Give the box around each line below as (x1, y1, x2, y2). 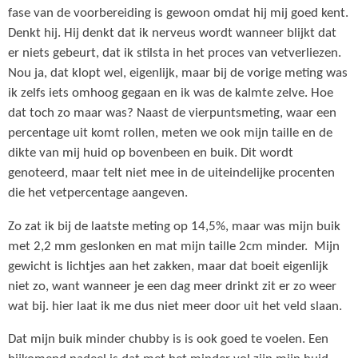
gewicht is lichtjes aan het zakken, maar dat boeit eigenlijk (8, 260, 328, 273)
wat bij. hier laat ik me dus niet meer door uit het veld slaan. (8, 300, 345, 313)
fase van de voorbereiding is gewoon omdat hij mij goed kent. (8, 6, 348, 20)
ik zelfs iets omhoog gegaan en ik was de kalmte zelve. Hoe (8, 86, 333, 100)
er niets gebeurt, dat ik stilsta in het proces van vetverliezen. (8, 46, 341, 60)
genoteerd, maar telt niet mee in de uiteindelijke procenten (8, 166, 335, 180)
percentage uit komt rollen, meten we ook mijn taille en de (8, 126, 332, 140)
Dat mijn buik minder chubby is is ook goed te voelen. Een (8, 333, 328, 347)
